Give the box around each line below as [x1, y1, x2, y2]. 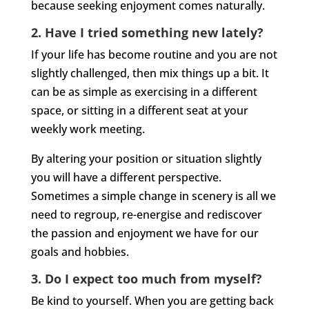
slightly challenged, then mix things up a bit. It [30, 65, 269, 81]
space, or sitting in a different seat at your [30, 102, 248, 118]
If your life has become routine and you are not [30, 46, 277, 62]
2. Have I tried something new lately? [30, 23, 263, 41]
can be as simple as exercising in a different [30, 83, 257, 99]
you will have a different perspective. [30, 169, 221, 185]
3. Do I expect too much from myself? [30, 270, 262, 287]
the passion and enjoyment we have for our [30, 225, 259, 241]
